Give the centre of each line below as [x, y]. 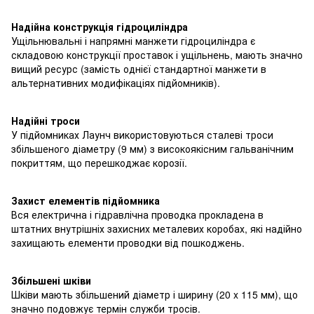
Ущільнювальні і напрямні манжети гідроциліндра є [133, 40]
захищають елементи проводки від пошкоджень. [128, 242]
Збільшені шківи [51, 280]
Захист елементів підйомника [86, 200]
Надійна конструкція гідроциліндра [100, 26]
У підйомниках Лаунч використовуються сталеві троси [142, 134]
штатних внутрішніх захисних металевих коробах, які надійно [157, 228]
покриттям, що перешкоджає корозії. [99, 162]
